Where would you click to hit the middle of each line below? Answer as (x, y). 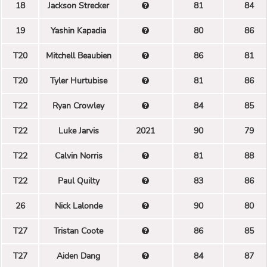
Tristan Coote (78, 231)
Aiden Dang (78, 256)
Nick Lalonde (78, 206)
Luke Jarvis (78, 131)
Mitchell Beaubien (78, 55)
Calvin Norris (78, 156)
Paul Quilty (78, 181)
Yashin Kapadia (78, 30)
